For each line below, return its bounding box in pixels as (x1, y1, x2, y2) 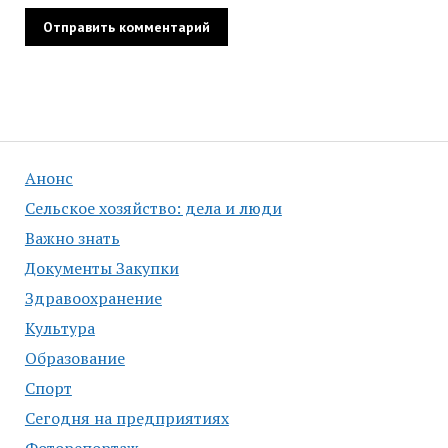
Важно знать (24, 227, 120, 250)
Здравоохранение (24, 287, 162, 310)
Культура (24, 317, 95, 340)
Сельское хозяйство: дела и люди (24, 197, 282, 220)
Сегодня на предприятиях (24, 407, 229, 430)
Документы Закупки (24, 257, 179, 280)
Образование (24, 347, 125, 370)
